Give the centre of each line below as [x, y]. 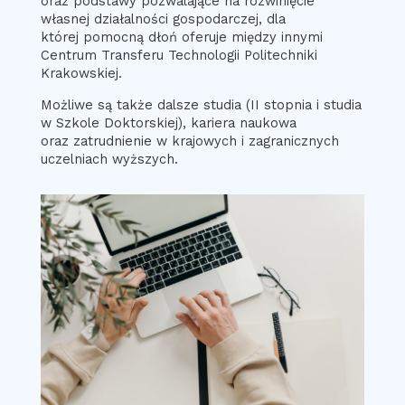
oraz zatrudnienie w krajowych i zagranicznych [189, 141]
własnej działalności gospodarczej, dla [163, 19]
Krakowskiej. [81, 73]
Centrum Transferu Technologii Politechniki [179, 55]
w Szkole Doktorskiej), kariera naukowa [168, 122]
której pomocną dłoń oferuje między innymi [181, 37]
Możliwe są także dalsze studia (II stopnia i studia [201, 104]
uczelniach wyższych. [109, 159]
